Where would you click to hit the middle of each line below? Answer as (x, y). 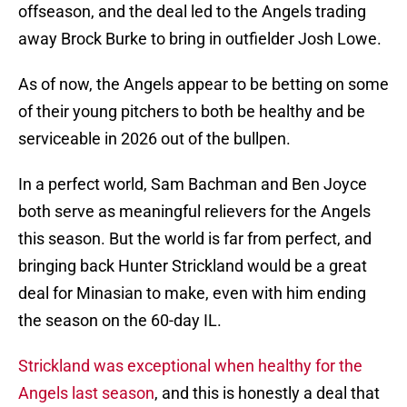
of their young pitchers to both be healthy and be (192, 112)
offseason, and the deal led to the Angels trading (192, 12)
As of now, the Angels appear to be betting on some (203, 84)
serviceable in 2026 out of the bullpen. (154, 139)
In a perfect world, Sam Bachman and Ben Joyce (193, 184)
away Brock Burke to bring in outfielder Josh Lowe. (202, 39)
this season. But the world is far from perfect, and (195, 239)
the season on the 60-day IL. (120, 321)
